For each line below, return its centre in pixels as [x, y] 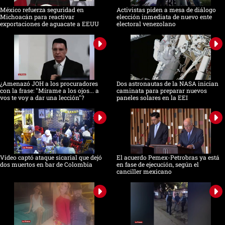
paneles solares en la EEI [152, 98]
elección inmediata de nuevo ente [164, 17]
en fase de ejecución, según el [157, 164]
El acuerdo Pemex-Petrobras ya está [168, 157]
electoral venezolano [146, 24]
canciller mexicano [144, 172]
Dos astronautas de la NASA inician [167, 84]
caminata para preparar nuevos [161, 91]
